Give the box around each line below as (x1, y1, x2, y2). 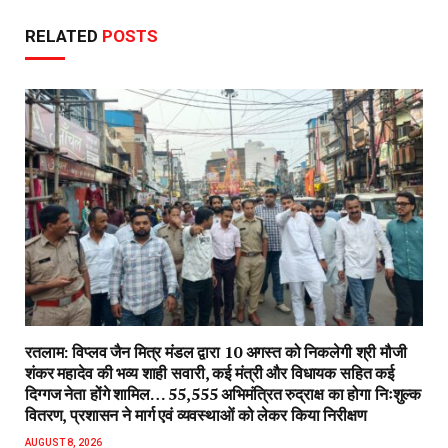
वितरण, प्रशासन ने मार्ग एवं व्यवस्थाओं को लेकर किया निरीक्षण (25, 403, 367, 426)
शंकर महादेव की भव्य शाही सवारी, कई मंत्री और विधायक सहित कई (25, 361, 394, 384)
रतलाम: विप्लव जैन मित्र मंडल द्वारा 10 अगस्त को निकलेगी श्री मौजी (25, 340, 407, 363)
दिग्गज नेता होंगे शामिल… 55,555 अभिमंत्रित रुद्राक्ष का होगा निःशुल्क (25, 382, 422, 405)
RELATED (25, 26, 102, 47)
